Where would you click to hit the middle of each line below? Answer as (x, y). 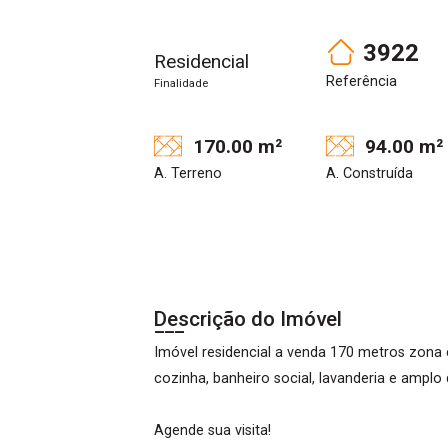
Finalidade (181, 83)
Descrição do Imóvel (248, 318)
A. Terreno (188, 173)
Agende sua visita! (212, 430)
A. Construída (369, 173)
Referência (361, 81)
